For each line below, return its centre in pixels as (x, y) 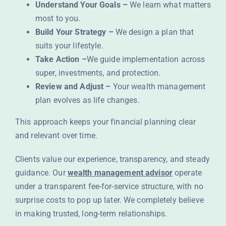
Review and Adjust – (73, 87)
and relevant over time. (56, 136)
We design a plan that (154, 32)
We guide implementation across (146, 60)
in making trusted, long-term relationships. (91, 214)
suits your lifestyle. (69, 46)
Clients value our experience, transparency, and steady (112, 159)
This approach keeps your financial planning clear (105, 122)
